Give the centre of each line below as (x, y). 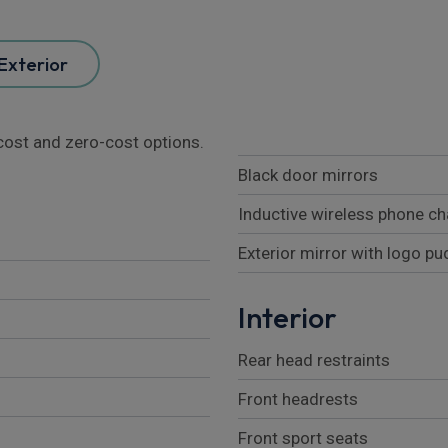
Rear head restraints (314, 359)
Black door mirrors (308, 174)
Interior (287, 317)
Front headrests (298, 398)
